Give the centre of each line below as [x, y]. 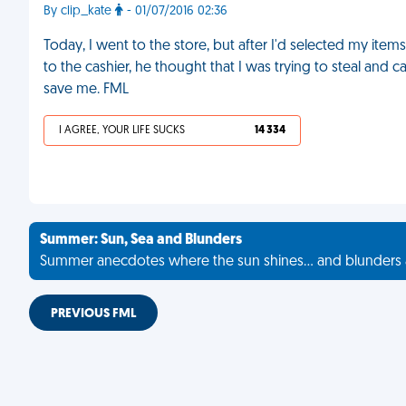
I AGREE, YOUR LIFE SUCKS [122, 130]
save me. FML [86, 90]
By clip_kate [79, 11]
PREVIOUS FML [93, 314]
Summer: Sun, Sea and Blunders [141, 240]
